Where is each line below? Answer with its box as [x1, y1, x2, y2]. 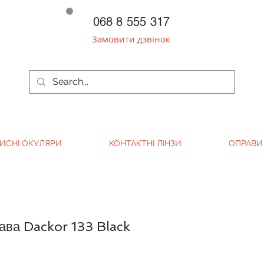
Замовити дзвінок [92, 33, 170, 45]
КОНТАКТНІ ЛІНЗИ [109, 138, 181, 148]
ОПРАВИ [229, 138, 263, 148]
